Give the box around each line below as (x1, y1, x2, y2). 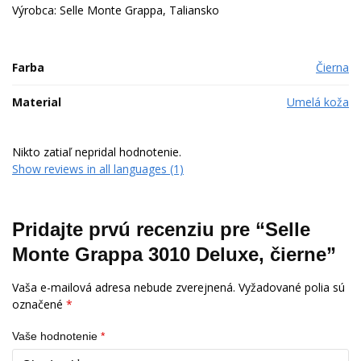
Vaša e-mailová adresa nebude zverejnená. (12, 280, 235, 296)
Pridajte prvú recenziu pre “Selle (12, 218, 310, 241)
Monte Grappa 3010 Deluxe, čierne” (12, 243, 336, 266)
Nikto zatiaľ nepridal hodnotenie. (12, 143, 181, 160)
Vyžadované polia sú (239, 280, 345, 296)
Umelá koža (287, 93, 349, 110)
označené (12, 297, 66, 313)
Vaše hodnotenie (12, 330, 101, 343)
